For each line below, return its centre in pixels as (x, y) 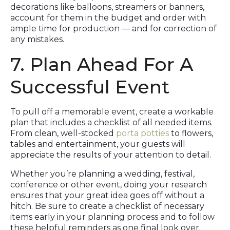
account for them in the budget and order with (108, 18)
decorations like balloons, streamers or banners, (107, 7)
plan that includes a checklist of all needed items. (111, 122)
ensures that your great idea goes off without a (107, 195)
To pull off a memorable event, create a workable (112, 112)
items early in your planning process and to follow (112, 217)
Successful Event (90, 87)
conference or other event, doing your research (109, 185)
